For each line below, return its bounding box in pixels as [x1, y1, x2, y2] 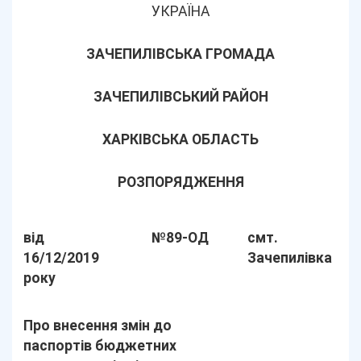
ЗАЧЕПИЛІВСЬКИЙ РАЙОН [93, 89, 268, 105]
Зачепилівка [247, 250, 333, 266]
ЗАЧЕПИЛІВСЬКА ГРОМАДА [86, 46, 275, 62]
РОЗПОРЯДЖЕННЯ [117, 174, 244, 190]
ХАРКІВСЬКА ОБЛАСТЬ [102, 131, 259, 147]
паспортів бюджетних [23, 338, 177, 354]
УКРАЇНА [151, 3, 210, 19]
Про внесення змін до [23, 317, 172, 334]
